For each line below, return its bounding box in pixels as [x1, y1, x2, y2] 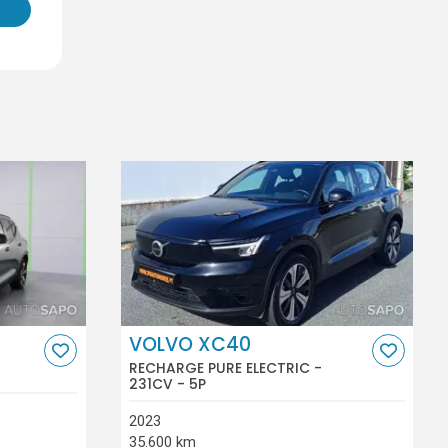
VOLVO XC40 [129, 331, 252, 359]
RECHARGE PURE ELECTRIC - [129, 357, 323, 378]
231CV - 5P [129, 373, 207, 394]
